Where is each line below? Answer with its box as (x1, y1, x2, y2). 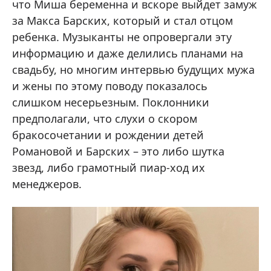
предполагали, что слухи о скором (12, 111, 197, 126)
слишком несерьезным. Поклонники (12, 95, 209, 110)
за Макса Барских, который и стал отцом (12, 13, 233, 28)
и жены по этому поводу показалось (12, 79, 207, 94)
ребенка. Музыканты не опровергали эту (12, 30, 232, 45)
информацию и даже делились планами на (12, 46, 243, 61)
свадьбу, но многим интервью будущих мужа (12, 62, 255, 77)
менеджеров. (12, 177, 82, 192)
